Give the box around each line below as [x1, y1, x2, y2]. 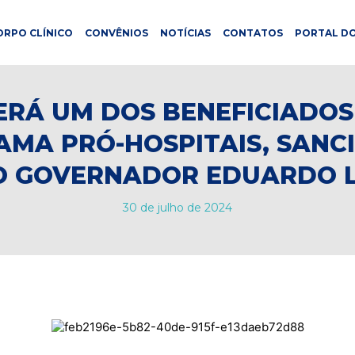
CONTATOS [222, 27, 283, 39]
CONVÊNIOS [84, 27, 148, 39]
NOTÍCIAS [159, 27, 211, 39]
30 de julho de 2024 [122, 200, 232, 215]
